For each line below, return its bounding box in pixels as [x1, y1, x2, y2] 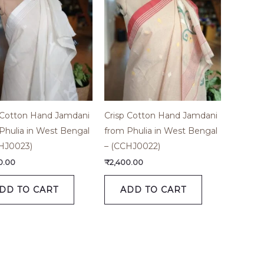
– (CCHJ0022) [104, 140, 161, 151]
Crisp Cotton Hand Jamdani [104, 110, 218, 121]
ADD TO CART [120, 184, 187, 195]
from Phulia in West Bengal [104, 125, 218, 136]
